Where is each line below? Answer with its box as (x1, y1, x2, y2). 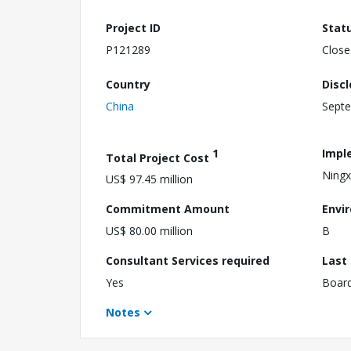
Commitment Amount (106, 201, 230, 217)
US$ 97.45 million (106, 172, 193, 187)
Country (106, 76, 150, 92)
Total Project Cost (106, 150, 212, 165)
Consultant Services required (106, 253, 270, 269)
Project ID (106, 20, 161, 35)
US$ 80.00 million (106, 223, 193, 239)
